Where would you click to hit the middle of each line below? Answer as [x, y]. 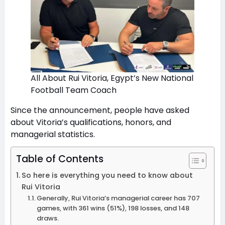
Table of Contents [60, 159]
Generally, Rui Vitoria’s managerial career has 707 [119, 198]
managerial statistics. [53, 135]
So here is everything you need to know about [107, 176]
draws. [48, 218]
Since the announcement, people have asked [100, 110]
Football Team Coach [73, 90]
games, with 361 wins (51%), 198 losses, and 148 [113, 208]
